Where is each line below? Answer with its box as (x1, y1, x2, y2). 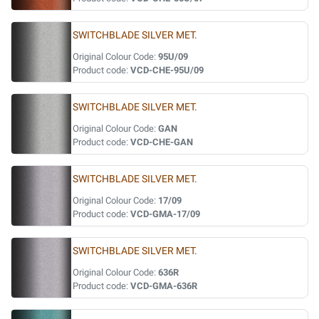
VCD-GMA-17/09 (130, 209, 200, 219)
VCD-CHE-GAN (130, 137, 193, 147)
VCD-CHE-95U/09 (130, 65, 204, 75)
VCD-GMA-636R (130, 281, 197, 291)
